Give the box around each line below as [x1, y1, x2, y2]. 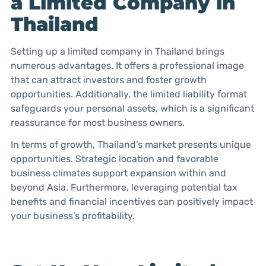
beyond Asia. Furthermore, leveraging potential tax [10, 181, 237, 193]
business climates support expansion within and [10, 167, 226, 179]
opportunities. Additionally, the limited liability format [10, 88, 247, 100]
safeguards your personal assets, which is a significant [10, 103, 254, 115]
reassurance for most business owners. [10, 117, 185, 129]
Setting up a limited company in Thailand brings [10, 46, 224, 58]
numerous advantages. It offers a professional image [10, 60, 244, 72]
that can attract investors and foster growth [10, 74, 207, 86]
